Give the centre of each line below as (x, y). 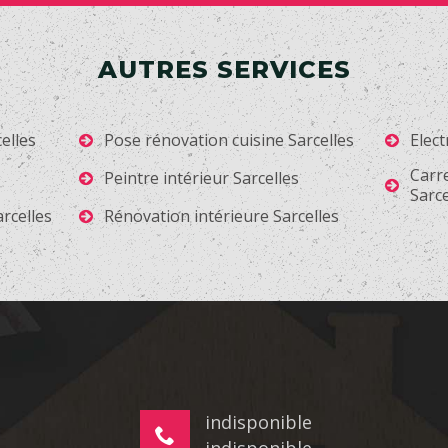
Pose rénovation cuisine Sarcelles (229, 140)
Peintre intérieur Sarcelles (202, 178)
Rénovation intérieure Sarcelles (222, 216)
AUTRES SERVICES (224, 70)
